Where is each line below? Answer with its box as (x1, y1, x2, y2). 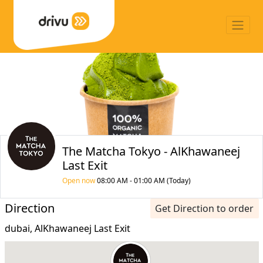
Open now (62, 176, 95, 186)
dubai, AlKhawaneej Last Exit (4, 221, 130, 235)
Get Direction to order (155, 201, 254, 215)
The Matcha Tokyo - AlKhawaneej (62, 143, 240, 159)
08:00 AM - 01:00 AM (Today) (95, 176, 191, 186)
